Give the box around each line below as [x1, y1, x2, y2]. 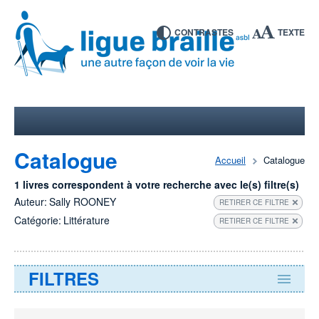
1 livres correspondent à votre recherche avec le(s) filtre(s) [14, 177, 299, 192]
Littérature [63, 213, 110, 227]
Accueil [215, 153, 246, 167]
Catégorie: [14, 213, 61, 227]
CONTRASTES [174, 26, 234, 38]
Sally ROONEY [49, 194, 116, 209]
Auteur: [14, 194, 47, 209]
